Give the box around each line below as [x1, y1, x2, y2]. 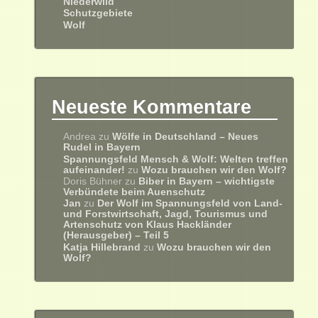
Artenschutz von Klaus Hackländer [63, 219, 232, 231]
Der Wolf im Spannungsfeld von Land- [97, 198, 283, 209]
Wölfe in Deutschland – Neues [112, 131, 259, 143]
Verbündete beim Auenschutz [63, 186, 206, 197]
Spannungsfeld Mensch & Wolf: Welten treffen [63, 153, 289, 165]
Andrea [63, 131, 97, 143]
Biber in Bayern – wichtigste [138, 175, 275, 187]
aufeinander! [63, 164, 126, 175]
